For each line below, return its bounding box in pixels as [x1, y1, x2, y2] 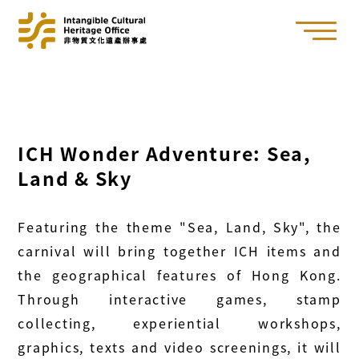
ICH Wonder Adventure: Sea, [18, 139, 312, 167]
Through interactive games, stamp [18, 289, 341, 309]
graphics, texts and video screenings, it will [18, 337, 341, 357]
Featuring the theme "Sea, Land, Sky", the [18, 217, 341, 237]
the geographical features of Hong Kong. [18, 265, 341, 285]
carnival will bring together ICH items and [18, 241, 341, 261]
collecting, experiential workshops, [18, 313, 341, 333]
